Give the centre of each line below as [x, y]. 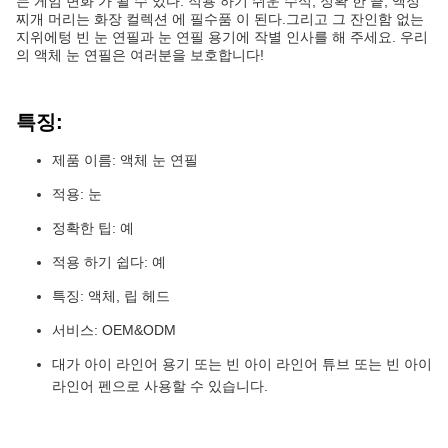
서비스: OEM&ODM [114, 330]
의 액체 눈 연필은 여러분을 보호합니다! [140, 55]
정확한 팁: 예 [93, 228]
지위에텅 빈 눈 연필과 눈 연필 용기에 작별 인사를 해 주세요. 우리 [222, 37]
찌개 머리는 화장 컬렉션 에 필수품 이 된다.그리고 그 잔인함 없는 [220, 19]
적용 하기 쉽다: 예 [109, 262]
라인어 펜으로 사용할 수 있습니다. [160, 386]
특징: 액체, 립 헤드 [111, 296]
